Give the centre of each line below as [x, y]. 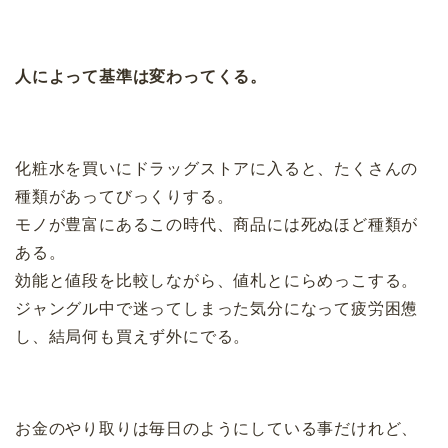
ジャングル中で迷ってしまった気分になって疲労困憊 [217, 309]
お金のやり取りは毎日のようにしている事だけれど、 [217, 429]
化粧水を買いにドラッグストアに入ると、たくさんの [217, 169]
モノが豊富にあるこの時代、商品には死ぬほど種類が [217, 225]
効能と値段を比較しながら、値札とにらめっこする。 [217, 281]
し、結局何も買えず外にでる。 [133, 337]
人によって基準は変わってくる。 [141, 77]
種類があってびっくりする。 [124, 197]
